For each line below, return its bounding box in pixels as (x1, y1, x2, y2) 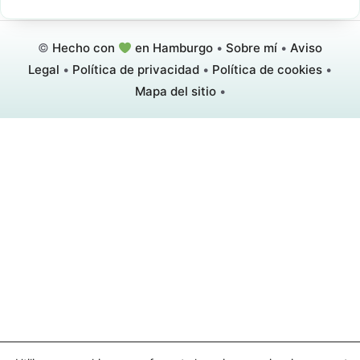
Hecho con (51, 40, 118, 56)
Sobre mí (226, 40, 278, 56)
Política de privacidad (72, 62, 199, 78)
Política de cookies (212, 62, 322, 78)
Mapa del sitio (134, 84, 216, 100)
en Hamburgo (132, 40, 214, 56)
